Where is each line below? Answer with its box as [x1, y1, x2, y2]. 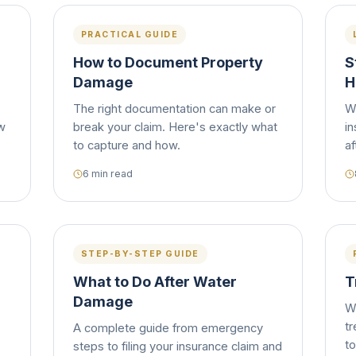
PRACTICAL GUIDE [80, 29, 179, 40]
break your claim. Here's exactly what [72, 120, 277, 134]
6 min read [82, 168, 133, 180]
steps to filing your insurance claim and [72, 339, 282, 354]
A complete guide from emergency [72, 321, 263, 335]
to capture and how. [72, 138, 180, 153]
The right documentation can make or [72, 102, 276, 116]
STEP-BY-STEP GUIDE [80, 249, 199, 259]
